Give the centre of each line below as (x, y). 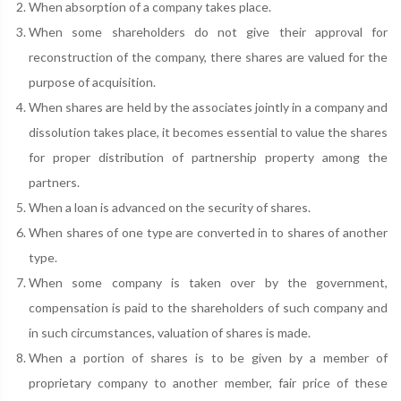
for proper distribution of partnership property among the (208, 157)
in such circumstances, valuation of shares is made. (170, 333)
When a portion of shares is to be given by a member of (208, 358)
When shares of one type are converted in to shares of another (208, 232)
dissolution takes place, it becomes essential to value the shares (208, 132)
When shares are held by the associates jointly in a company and (208, 107)
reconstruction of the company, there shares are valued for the (208, 57)
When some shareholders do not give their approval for (208, 32)
